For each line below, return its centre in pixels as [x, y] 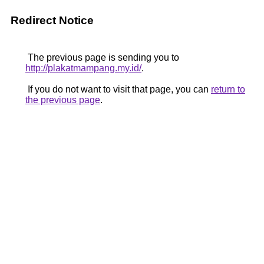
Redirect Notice [52, 20]
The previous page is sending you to [102, 57]
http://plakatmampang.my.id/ [83, 68]
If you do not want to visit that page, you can [118, 89]
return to [228, 89]
